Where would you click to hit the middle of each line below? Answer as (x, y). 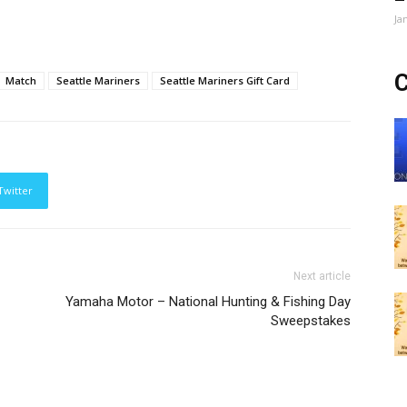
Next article (322, 276)
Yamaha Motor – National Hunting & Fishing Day (208, 302)
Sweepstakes (311, 321)
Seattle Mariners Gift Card (225, 80)
